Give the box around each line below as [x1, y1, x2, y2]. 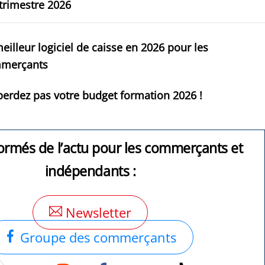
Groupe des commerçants [17, 228, 177, 246]
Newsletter [62, 203, 131, 221]
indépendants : [44, 161, 136, 181]
